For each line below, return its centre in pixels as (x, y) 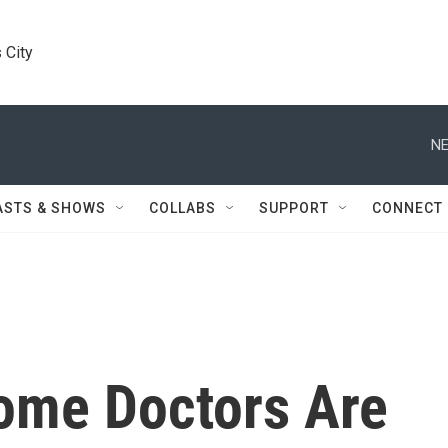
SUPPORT (294, 208)
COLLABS (182, 208)
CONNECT (407, 208)
